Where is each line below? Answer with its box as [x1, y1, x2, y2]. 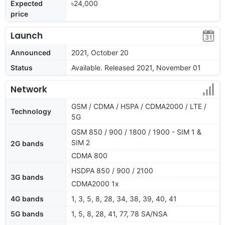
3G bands [11, 172, 44, 181]
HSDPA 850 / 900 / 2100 [71, 166, 153, 175]
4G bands [11, 194, 44, 203]
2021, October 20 [71, 48, 129, 57]
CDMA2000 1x [71, 179, 119, 188]
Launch [11, 29, 43, 42]
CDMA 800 [71, 151, 107, 160]
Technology [11, 106, 51, 116]
